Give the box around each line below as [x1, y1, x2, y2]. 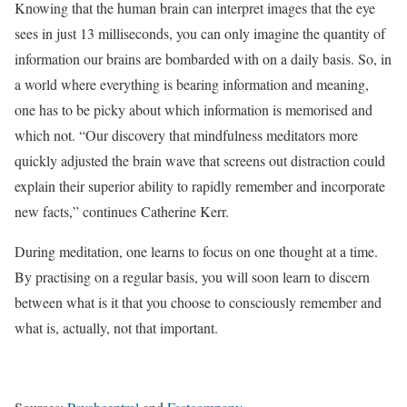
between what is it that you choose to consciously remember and [15, 293, 382, 313]
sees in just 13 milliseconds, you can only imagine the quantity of [15, 24, 385, 44]
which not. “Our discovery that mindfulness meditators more [15, 125, 358, 145]
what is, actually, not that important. [15, 318, 218, 338]
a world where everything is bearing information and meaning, [15, 74, 369, 94]
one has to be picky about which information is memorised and [15, 100, 372, 120]
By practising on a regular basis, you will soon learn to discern [15, 267, 370, 287]
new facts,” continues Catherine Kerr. [15, 202, 229, 222]
